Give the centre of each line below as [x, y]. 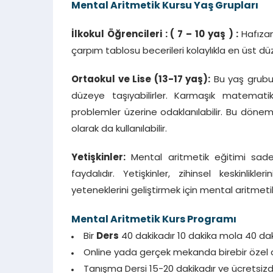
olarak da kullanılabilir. [119, 129]
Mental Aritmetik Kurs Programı [154, 220]
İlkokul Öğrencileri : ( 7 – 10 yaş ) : [157, 35]
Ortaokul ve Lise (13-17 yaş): [141, 80]
